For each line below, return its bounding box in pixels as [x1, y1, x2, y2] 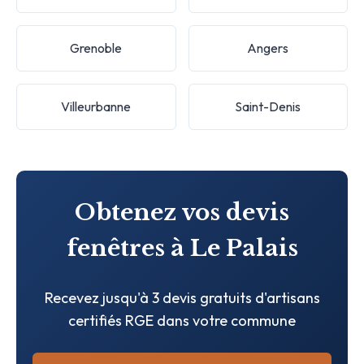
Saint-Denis [235, 97, 301, 115]
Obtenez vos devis [75, 197, 289, 227]
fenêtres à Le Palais [66, 233, 298, 262]
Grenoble [70, 39, 123, 56]
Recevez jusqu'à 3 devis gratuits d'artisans [44, 288, 320, 307]
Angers [247, 39, 289, 56]
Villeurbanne [61, 97, 132, 115]
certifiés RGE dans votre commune [68, 310, 296, 330]
